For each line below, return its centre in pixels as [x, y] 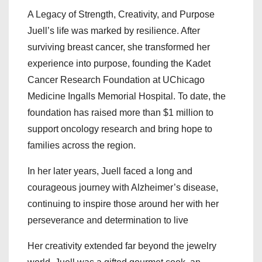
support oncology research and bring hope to [120, 129]
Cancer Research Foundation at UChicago [116, 80]
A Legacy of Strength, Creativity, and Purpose [121, 15]
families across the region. [82, 146]
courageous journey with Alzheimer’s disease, [123, 188]
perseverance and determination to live [108, 220]
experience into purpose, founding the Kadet [119, 64]
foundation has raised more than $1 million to [120, 113]
